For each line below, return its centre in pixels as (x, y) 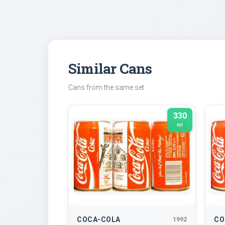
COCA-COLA (99, 220)
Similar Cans (110, 69)
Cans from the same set (106, 88)
